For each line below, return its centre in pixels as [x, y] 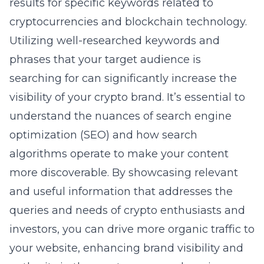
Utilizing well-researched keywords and [115, 41]
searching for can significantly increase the [123, 78]
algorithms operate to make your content [119, 154]
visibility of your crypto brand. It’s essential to [127, 97]
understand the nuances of [83, 116]
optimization [43, 135]
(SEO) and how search [137, 135]
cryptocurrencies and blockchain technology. [128, 22]
